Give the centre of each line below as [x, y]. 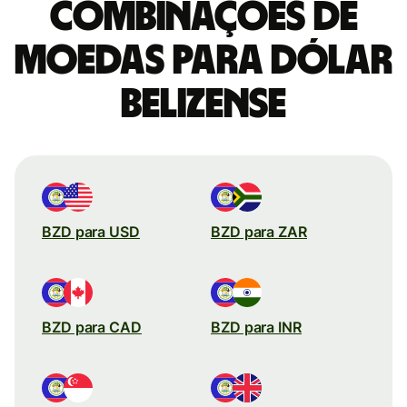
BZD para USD [91, 231]
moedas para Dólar [203, 60]
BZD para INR [256, 327]
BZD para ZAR [259, 231]
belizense [203, 104]
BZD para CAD [92, 327]
